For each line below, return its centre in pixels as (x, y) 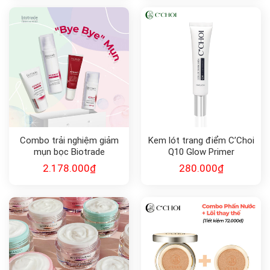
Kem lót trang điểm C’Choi (201, 140)
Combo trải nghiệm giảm (69, 140)
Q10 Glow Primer (201, 152)
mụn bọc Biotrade (69, 152)
